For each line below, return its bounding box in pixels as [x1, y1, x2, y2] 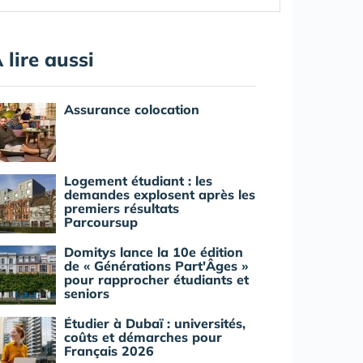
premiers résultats [64, 200, 179, 216]
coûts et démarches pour [64, 329, 222, 345]
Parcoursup [64, 214, 138, 230]
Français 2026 [64, 343, 154, 359]
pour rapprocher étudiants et [64, 271, 249, 288]
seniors [64, 285, 109, 301]
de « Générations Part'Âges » [64, 258, 248, 274]
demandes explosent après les [64, 186, 255, 203]
